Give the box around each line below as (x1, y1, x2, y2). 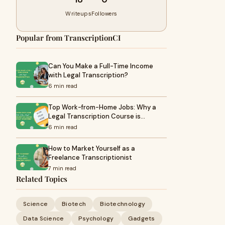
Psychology (78, 214, 114, 222)
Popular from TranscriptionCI (16, 33, 121, 43)
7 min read (48, 165, 76, 172)
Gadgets (128, 214, 155, 222)
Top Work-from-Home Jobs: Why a (48, 103, 156, 111)
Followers (91, 10, 118, 17)
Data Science (23, 214, 64, 222)
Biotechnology (100, 200, 146, 208)
